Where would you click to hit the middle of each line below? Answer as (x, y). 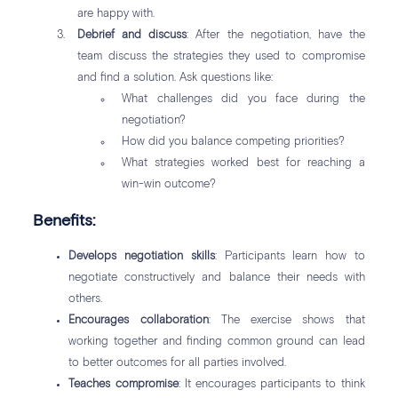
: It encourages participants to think (271, 385)
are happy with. (116, 14)
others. (86, 299)
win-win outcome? (169, 185)
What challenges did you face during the (243, 99)
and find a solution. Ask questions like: (175, 78)
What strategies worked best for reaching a (243, 163)
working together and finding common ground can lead (217, 342)
